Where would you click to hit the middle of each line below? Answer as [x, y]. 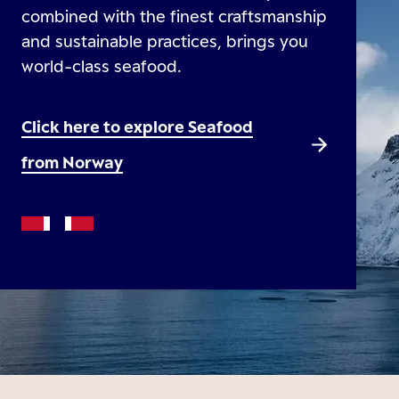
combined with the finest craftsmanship [174, 16]
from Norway [72, 162]
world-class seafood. [102, 66]
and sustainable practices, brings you [165, 41]
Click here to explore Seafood [137, 126]
